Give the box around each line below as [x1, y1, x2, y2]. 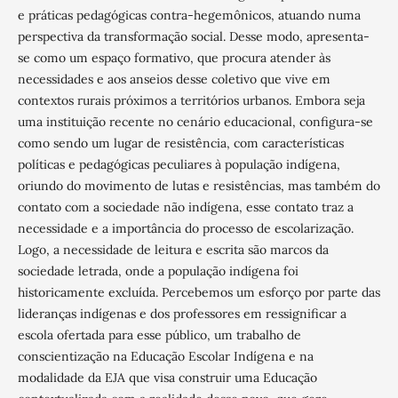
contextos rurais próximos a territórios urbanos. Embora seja [17, 92, 365, 108]
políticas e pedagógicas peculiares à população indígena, [17, 155, 340, 172]
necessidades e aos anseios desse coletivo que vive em [17, 70, 330, 87]
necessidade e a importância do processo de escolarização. [17, 219, 354, 236]
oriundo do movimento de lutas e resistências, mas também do [17, 177, 380, 194]
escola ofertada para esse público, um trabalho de [17, 326, 301, 343]
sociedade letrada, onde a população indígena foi [17, 262, 298, 279]
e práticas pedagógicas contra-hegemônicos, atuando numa [17, 6, 361, 23]
